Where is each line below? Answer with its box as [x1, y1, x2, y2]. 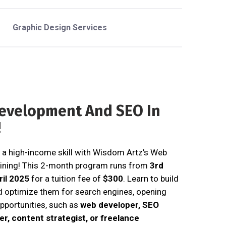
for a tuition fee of [29, 173, 103, 184]
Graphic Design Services [12, 22, 107, 32]
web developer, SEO [80, 199, 159, 210]
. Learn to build [123, 173, 179, 184]
